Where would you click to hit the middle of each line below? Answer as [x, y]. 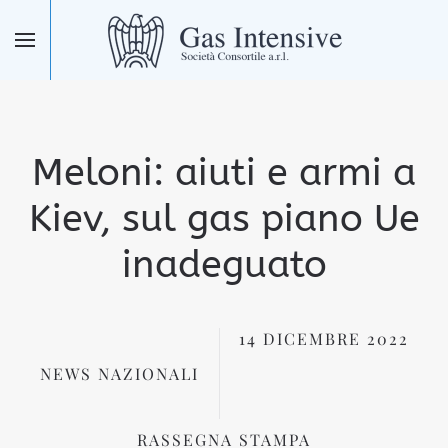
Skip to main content [132, 49]
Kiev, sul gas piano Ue [224, 218]
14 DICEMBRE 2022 [323, 338]
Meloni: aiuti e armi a [224, 172]
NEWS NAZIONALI [119, 373]
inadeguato [224, 264]
